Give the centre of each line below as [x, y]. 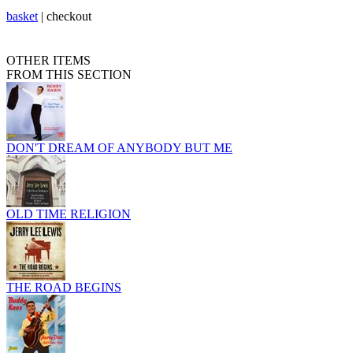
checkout [69, 17]
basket [22, 17]
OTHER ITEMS [48, 61]
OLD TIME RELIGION [69, 214]
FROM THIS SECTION [69, 75]
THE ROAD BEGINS [64, 288]
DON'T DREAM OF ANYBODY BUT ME [119, 148]
